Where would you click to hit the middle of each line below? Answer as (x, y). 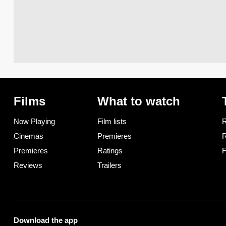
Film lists (112, 122)
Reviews (28, 165)
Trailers (109, 165)
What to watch (138, 101)
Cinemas (29, 136)
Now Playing (34, 122)
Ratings (110, 151)
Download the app (46, 220)
